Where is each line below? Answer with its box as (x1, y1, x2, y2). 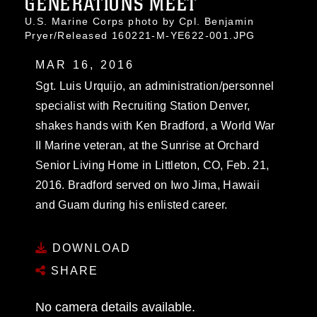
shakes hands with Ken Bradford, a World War (35, 120, 275, 132)
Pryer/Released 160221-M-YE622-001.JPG (25, 30, 255, 41)
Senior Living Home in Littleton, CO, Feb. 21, (35, 159, 270, 171)
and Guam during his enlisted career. (35, 199, 228, 211)
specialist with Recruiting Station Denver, (35, 100, 250, 112)
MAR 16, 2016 (35, 59, 135, 71)
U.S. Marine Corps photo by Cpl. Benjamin (25, 16, 254, 27)
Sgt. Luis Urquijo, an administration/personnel (35, 80, 275, 92)
